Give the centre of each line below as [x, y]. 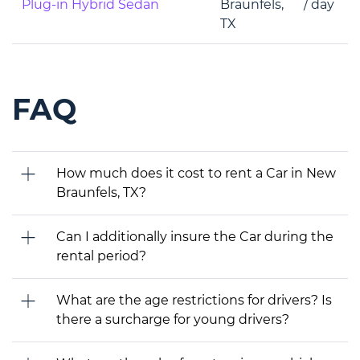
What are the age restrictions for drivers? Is [194, 300]
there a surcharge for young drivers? [173, 319]
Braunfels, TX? [101, 192]
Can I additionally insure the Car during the [195, 237]
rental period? [101, 256]
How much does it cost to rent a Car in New [196, 173]
